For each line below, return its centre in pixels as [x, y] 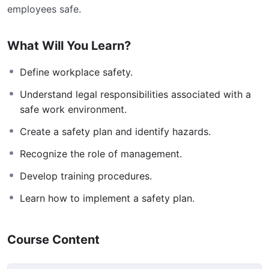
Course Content [53, 240]
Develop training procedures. [86, 176]
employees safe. [44, 9]
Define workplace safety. [76, 72]
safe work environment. [73, 110]
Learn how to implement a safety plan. [107, 198]
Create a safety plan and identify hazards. [115, 132]
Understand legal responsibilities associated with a [135, 95]
